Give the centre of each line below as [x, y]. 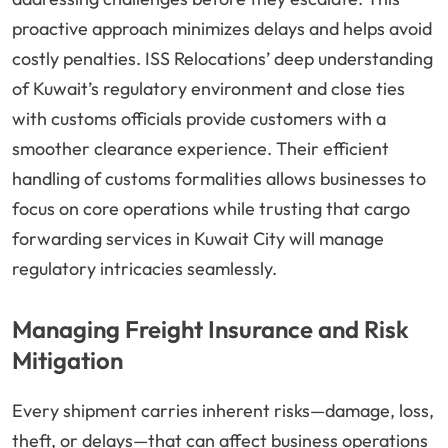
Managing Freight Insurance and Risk [210, 329]
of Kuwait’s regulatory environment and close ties [208, 89]
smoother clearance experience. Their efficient [200, 149]
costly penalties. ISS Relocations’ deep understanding [222, 59]
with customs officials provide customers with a [199, 119]
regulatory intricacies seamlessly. [144, 269]
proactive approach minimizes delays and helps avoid [222, 29]
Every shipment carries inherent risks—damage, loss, [223, 411]
